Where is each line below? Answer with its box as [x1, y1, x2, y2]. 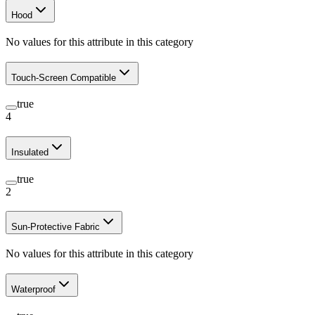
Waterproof [11, 283, 56, 295]
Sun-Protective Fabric [11, 221, 100, 233]
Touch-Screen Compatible [11, 72, 116, 83]
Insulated [11, 146, 49, 157]
